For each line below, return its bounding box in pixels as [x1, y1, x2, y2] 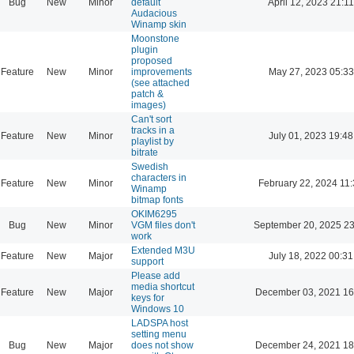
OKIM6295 [131, 208, 177, 220]
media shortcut [131, 281, 194, 292]
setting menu [131, 328, 186, 340]
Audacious [131, 7, 177, 19]
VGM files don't [131, 219, 195, 231]
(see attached [131, 77, 190, 88]
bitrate [131, 146, 158, 158]
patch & [131, 88, 164, 100]
